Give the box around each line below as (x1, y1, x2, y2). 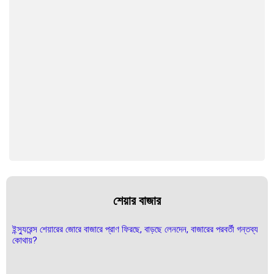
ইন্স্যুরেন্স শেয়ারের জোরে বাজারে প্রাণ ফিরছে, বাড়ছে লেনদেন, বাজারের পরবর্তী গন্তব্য (12, 223, 258, 235)
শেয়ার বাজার (113, 193, 161, 208)
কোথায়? (12, 234, 37, 246)
